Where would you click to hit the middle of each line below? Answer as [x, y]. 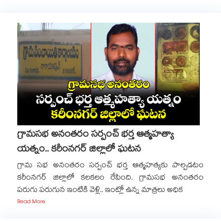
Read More [31, 203]
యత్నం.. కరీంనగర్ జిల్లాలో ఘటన [79, 150]
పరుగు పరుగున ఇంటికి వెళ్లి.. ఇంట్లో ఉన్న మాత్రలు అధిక [100, 191]
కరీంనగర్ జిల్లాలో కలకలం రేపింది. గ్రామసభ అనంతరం [110, 178]
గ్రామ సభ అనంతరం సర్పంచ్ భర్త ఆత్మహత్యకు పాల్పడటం [110, 166]
